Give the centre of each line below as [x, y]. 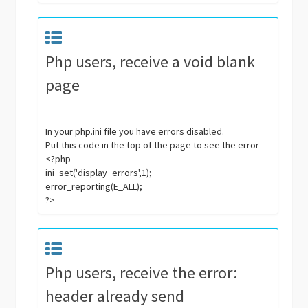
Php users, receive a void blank [151, 62]
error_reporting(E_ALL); [94, 186]
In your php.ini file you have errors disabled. [135, 131]
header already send [115, 296]
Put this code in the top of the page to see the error [153, 145]
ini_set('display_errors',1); [99, 173]
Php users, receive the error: [142, 273]
